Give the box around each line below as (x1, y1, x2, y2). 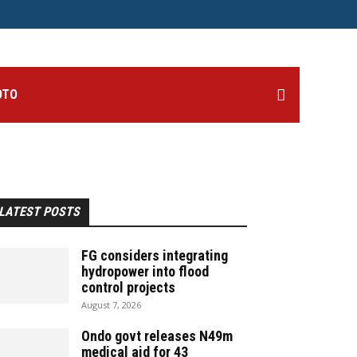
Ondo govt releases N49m (81, 328, 233, 344)
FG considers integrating (81, 247, 228, 264)
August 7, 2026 (81, 299, 141, 311)
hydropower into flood (81, 263, 209, 280)
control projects (81, 279, 175, 296)
